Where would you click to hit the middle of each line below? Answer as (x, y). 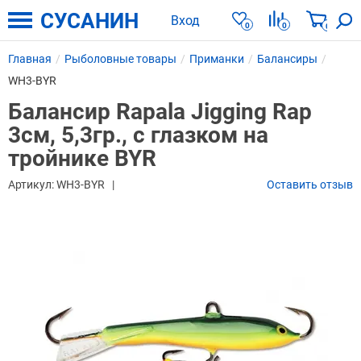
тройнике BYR (82, 158)
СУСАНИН (89, 21)
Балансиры (287, 59)
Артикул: (32, 185)
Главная (30, 59)
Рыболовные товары (120, 59)
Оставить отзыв (310, 185)
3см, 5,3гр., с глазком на (138, 135)
